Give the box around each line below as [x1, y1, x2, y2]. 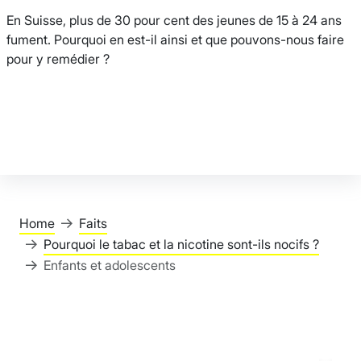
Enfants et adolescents [44, 257, 176, 274]
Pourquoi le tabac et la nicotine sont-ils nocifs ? [44, 236, 319, 253]
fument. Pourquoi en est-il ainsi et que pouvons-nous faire [6, 31, 344, 48]
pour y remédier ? [6, 51, 110, 68]
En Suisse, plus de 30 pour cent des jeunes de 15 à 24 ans [6, 12, 342, 29]
